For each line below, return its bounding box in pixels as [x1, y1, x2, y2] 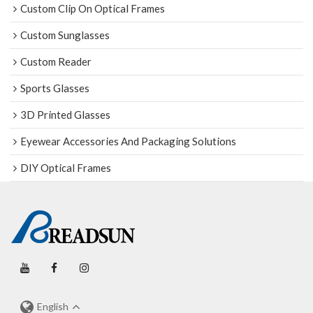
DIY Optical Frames [20, 161, 112, 175]
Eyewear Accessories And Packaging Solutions [20, 135, 237, 148]
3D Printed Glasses [20, 108, 111, 122]
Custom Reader [20, 55, 92, 68]
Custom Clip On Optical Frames [20, 2, 166, 15]
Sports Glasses [20, 82, 90, 95]
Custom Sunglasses [20, 29, 110, 42]
